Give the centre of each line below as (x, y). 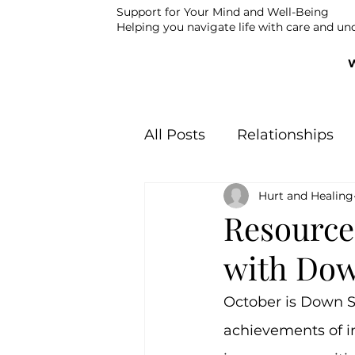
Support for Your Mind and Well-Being (223, 12)
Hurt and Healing (306, 195)
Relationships (285, 134)
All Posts (175, 134)
